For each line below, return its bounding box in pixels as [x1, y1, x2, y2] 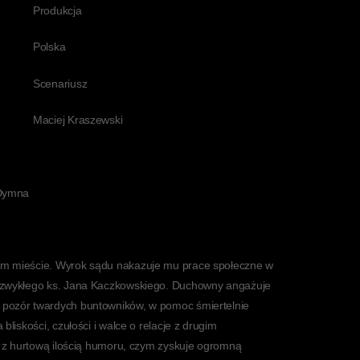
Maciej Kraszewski [33, 112, 123, 126]
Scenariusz [33, 76, 88, 90]
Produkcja [33, 3, 82, 17]
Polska [33, 39, 66, 53]
